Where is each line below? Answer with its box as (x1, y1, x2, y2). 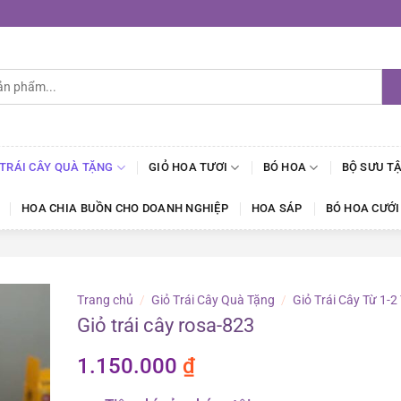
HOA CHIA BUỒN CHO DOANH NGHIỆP (21, 201, 228, 215)
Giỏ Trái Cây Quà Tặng (151, 293, 276, 307)
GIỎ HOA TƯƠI (149, 160, 228, 174)
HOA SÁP (251, 201, 303, 215)
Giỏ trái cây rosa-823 (77, 313, 254, 337)
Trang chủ (77, 293, 133, 307)
